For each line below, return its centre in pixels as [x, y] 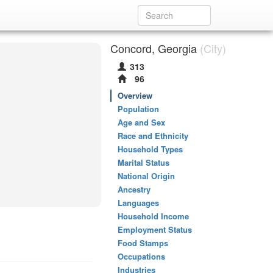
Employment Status [155, 229]
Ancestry [134, 189]
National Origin [146, 176]
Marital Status [144, 162]
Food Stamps [143, 243]
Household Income [153, 216]
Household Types [150, 149]
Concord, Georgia [154, 48]
